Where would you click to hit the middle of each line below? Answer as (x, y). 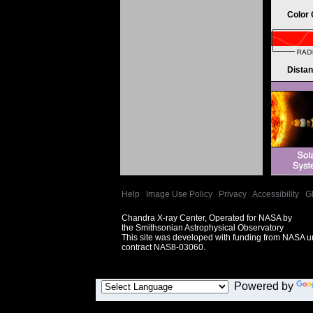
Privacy (233, 194)
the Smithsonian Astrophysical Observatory (203, 228)
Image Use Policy (179, 194)
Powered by (262, 286)
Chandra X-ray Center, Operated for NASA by (207, 218)
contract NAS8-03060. (163, 247)
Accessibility (276, 194)
